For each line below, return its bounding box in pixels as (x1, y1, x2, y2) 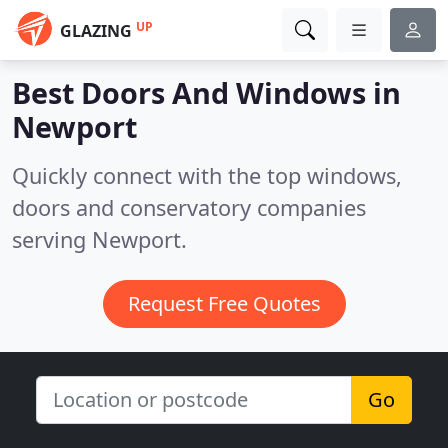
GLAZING (60, 20, 132, 42)
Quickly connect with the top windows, (12, 161, 402, 190)
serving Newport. (12, 225, 187, 254)
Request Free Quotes (127, 290, 321, 317)
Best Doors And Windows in (12, 73, 401, 112)
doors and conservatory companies (12, 193, 366, 222)
